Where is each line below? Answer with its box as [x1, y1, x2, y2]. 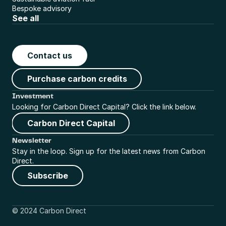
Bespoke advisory [12, 4, 72, 13]
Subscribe [27, 171, 68, 181]
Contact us [27, 50, 72, 61]
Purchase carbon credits [27, 74, 127, 84]
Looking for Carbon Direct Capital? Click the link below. [12, 102, 196, 111]
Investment [12, 93, 53, 100]
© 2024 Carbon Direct [12, 206, 86, 215]
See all [12, 13, 39, 23]
